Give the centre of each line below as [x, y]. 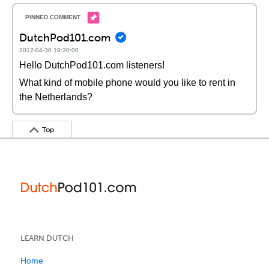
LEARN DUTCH [47, 238]
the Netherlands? [56, 97]
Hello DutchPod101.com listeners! [92, 65]
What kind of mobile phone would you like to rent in [127, 83]
